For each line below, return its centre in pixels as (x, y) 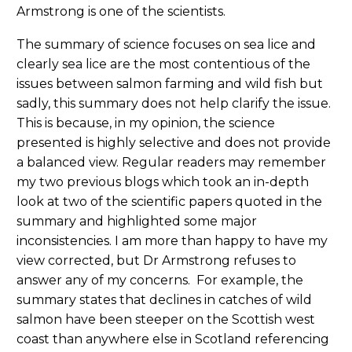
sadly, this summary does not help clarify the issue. (174, 104)
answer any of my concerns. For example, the (160, 280)
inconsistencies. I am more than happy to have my (172, 241)
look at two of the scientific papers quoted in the (169, 202)
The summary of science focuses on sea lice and (166, 45)
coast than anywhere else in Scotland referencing (173, 339)
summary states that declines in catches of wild (164, 300)
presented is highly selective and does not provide (174, 143)
